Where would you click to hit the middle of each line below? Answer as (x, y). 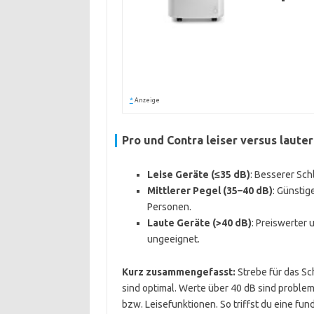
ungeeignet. (173, 239)
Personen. (169, 207)
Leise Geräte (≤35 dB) (198, 175)
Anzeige (147, 100)
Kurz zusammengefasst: (178, 272)
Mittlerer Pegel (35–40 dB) (210, 191)
